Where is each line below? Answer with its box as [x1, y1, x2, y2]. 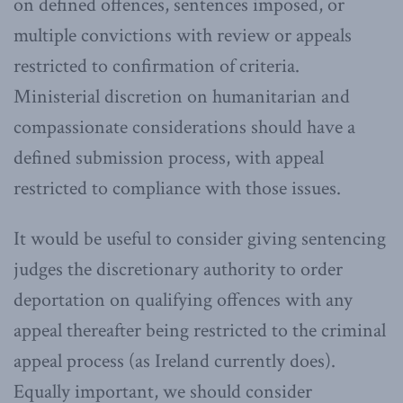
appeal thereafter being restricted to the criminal [13, 317, 386, 344]
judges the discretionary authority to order [13, 255, 343, 282]
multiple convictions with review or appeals [13, 22, 352, 49]
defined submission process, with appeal [13, 144, 324, 171]
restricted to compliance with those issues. [13, 175, 341, 201]
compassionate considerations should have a [13, 113, 355, 140]
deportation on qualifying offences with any [13, 286, 353, 313]
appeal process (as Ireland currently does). [13, 347, 336, 374]
